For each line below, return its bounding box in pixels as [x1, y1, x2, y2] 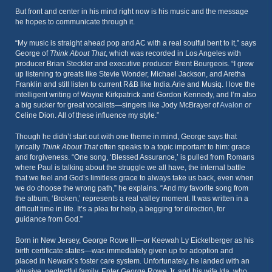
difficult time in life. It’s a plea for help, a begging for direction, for [15, 205, 225, 213]
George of [15, 49, 50, 58]
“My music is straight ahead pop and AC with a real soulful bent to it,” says [15, 39, 256, 47]
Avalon [220, 101, 243, 109]
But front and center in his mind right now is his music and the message [15, 7, 248, 16]
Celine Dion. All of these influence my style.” [15, 111, 159, 120]
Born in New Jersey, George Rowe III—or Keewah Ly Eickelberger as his [15, 236, 254, 245]
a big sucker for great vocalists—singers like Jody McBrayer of [15, 101, 220, 109]
